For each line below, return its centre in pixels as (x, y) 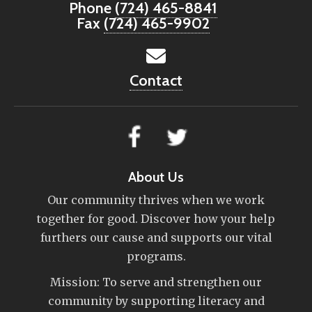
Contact (156, 81)
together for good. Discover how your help (156, 219)
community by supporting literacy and (156, 301)
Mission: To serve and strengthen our (156, 282)
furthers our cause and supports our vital (156, 238)
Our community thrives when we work (156, 200)
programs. (156, 257)
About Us (156, 177)
